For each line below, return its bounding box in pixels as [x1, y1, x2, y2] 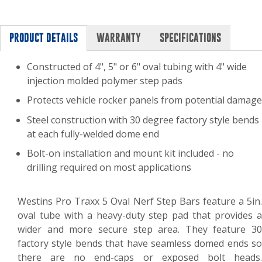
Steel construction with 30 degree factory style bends [27, 113, 259, 126]
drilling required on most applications [27, 161, 191, 174]
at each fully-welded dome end [27, 127, 159, 140]
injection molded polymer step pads [27, 74, 182, 87]
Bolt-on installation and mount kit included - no [27, 147, 234, 160]
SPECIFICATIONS [160, 31, 221, 44]
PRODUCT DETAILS [9, 31, 78, 44]
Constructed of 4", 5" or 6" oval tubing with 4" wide [27, 60, 247, 73]
